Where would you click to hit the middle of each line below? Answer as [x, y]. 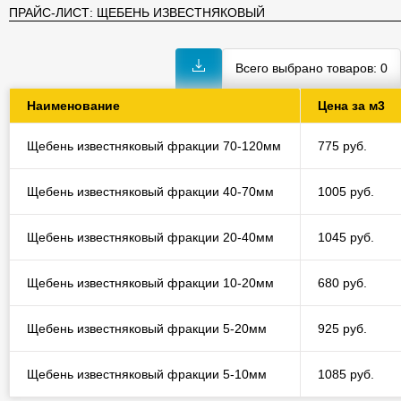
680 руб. [342, 283]
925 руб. [342, 328]
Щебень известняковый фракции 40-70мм [150, 192]
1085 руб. [346, 374]
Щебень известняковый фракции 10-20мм [150, 283]
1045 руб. [346, 237]
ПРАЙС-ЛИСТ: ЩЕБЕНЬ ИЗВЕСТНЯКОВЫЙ [137, 13]
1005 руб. [346, 192]
